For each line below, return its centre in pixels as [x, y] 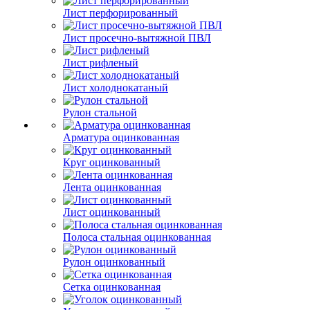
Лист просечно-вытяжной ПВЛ [137, 38]
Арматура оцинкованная [121, 137]
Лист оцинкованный [112, 212]
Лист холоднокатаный [116, 88]
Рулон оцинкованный [114, 262]
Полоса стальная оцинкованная [137, 237]
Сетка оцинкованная [112, 287]
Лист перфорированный [120, 13]
